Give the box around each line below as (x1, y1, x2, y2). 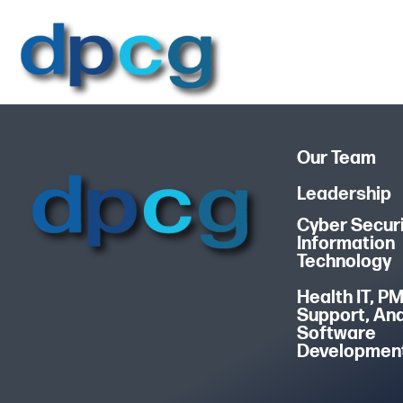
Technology (296, 250, 391, 273)
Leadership (296, 183, 391, 205)
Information (296, 232, 395, 255)
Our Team (296, 147, 376, 169)
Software (296, 322, 376, 345)
